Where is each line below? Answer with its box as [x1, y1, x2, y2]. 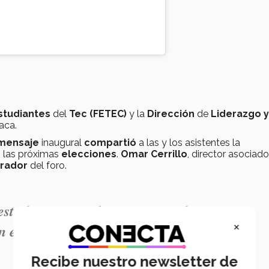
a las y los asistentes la [136, 137, 240, 149]
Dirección [147, 108, 197, 120]
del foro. [28, 160, 67, 172]
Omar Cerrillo [121, 148, 187, 160]
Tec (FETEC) [67, 108, 129, 120]
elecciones [61, 148, 116, 160]
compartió [84, 137, 136, 149]
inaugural [39, 137, 84, 149]
